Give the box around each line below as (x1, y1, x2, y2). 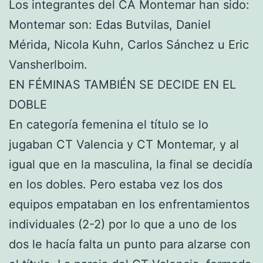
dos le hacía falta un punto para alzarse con (9, 237, 251, 251)
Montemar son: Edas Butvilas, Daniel (9, 18, 211, 32)
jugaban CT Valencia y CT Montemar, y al (9, 137, 239, 151)
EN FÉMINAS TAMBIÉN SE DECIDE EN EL (9, 77, 236, 92)
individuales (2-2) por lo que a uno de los (9, 217, 237, 231)
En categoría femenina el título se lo (9, 117, 208, 131)
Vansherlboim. (9, 58, 87, 72)
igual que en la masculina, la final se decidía (9, 157, 252, 171)
